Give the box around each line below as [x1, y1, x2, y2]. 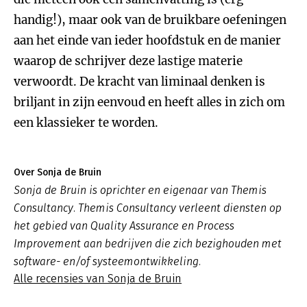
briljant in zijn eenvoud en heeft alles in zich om [14, 95, 285, 110]
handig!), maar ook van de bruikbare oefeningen [14, 12, 286, 27]
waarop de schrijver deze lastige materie [14, 53, 243, 69]
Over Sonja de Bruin [14, 167, 101, 178]
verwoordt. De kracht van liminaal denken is [14, 74, 265, 89]
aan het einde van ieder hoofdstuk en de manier [14, 33, 281, 48]
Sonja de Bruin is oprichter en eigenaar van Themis [14, 184, 267, 197]
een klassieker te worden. [14, 115, 158, 130]
